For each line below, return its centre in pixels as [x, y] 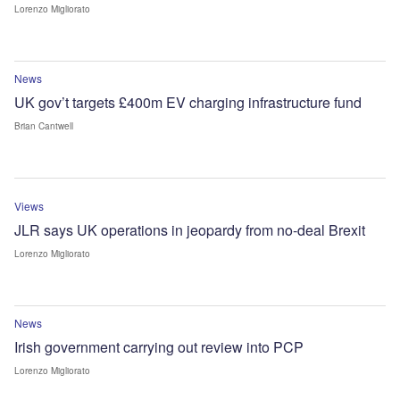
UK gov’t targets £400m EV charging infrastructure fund [188, 102]
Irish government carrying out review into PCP [159, 346]
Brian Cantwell [44, 125]
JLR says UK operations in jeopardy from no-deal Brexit [190, 229]
